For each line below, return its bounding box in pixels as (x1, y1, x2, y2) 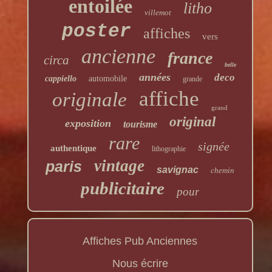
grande (183, 75, 203, 84)
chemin (211, 166, 235, 175)
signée (198, 140, 230, 154)
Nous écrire (112, 257, 168, 270)
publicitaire (81, 178, 165, 199)
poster (62, 21, 132, 42)
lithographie (152, 144, 186, 154)
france (168, 49, 213, 68)
